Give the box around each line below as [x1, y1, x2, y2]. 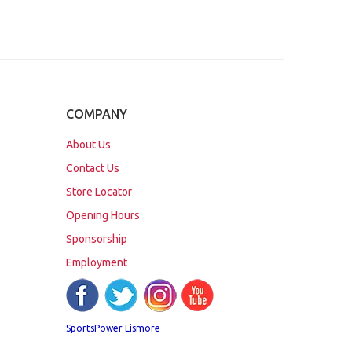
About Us [65, 138, 111, 151]
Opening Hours [65, 209, 140, 222]
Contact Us [65, 162, 119, 174]
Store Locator [65, 185, 132, 198]
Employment [65, 256, 127, 269]
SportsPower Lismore [65, 323, 160, 333]
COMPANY [65, 107, 127, 121]
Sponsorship [65, 233, 127, 245]
